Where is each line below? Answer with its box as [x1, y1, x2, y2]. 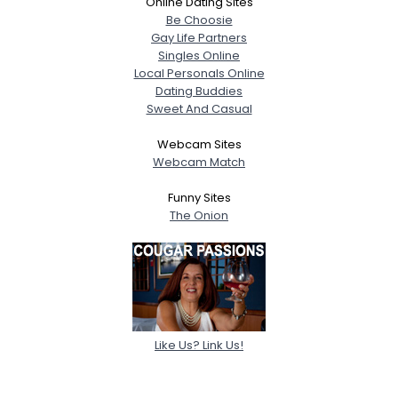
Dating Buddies [155, 82, 243, 99]
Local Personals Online [133, 64, 265, 82]
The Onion [170, 206, 228, 224]
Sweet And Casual [146, 99, 252, 117]
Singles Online [158, 46, 240, 64]
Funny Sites [167, 188, 231, 206]
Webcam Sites [156, 135, 242, 153]
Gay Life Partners [151, 28, 247, 46]
